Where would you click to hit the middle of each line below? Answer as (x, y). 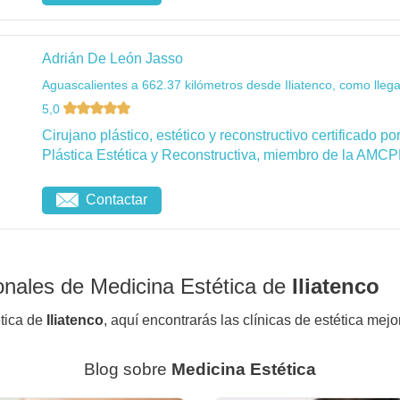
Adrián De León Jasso (112, 59)
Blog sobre (128, 370)
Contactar (117, 200)
